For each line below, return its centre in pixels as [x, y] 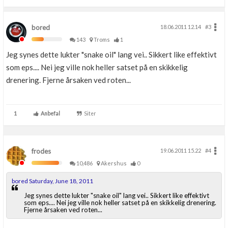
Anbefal [49, 113]
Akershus [115, 163]
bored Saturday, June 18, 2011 [52, 181]
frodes [41, 151]
